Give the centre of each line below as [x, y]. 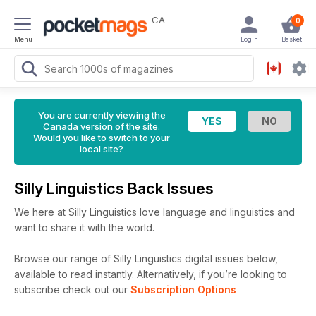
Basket [291, 39]
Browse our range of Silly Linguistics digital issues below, [146, 259]
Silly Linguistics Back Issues [116, 188]
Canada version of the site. [102, 126]
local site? [102, 149]
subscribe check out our [72, 290]
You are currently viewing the [102, 115]
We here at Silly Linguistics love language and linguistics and [154, 212]
